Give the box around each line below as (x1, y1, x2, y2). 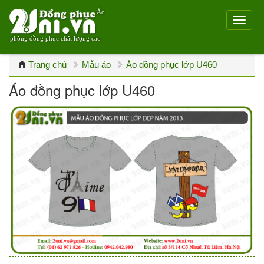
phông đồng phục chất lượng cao (10, 35, 101, 42)
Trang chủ (28, 60, 67, 70)
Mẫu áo (82, 60, 111, 70)
